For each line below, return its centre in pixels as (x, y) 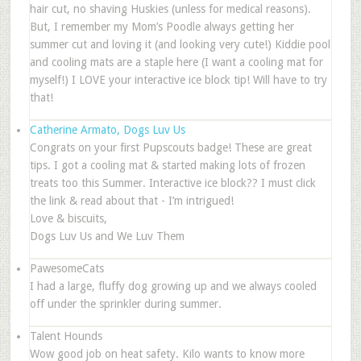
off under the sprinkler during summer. (125, 303)
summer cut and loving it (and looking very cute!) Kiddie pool (180, 44)
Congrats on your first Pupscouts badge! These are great (170, 147)
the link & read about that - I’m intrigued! (131, 200)
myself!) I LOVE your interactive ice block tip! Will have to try (178, 79)
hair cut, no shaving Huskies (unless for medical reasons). (170, 8)
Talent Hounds (66, 336)
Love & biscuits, (68, 218)
